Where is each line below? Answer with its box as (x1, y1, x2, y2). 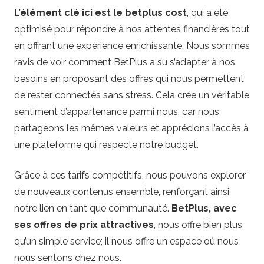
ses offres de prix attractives (14, 219, 154, 230)
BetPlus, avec (171, 202, 237, 214)
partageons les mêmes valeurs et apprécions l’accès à (14, 122, 249, 134)
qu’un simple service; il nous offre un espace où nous (14, 235, 239, 247)
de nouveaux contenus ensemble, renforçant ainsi (14, 186, 229, 197)
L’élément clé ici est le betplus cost (14, 6, 187, 18)
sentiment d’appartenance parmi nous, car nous (14, 105, 219, 117)
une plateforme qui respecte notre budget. (14, 138, 199, 150)
